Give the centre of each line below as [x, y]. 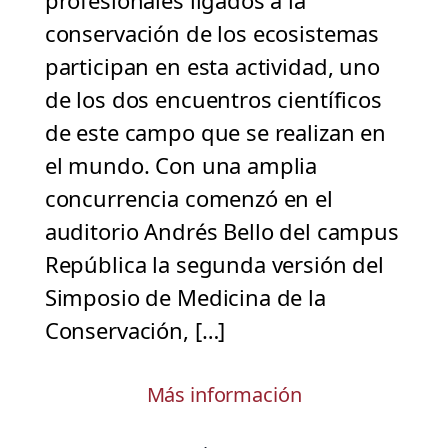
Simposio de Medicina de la [185, 297]
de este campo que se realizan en [215, 132]
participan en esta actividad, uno [212, 66]
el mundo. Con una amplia [181, 165]
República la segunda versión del [214, 264]
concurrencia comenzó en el [188, 198]
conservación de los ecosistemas [212, 33]
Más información [224, 395]
